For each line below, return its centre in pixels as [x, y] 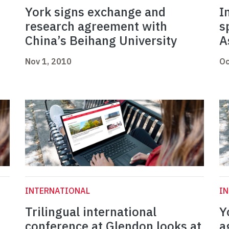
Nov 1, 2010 [48, 62]
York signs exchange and [95, 12]
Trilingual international [91, 212]
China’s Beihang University [101, 41]
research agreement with [96, 26]
